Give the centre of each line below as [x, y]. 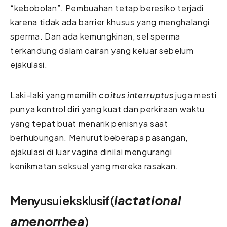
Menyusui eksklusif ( [62, 200]
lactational [148, 200]
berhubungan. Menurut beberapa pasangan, [99, 137]
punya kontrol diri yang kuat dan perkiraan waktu [107, 109]
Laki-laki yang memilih [55, 95]
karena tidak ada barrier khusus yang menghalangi [110, 22]
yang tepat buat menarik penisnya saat [89, 123]
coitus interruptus [136, 95]
